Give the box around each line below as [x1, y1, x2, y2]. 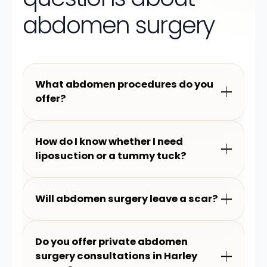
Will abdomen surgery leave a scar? [35, 192, 218, 206]
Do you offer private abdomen [35, 235, 188, 249]
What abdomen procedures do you [35, 77, 213, 91]
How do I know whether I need [35, 135, 183, 148]
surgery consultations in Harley [35, 249, 197, 263]
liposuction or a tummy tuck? [35, 149, 186, 163]
